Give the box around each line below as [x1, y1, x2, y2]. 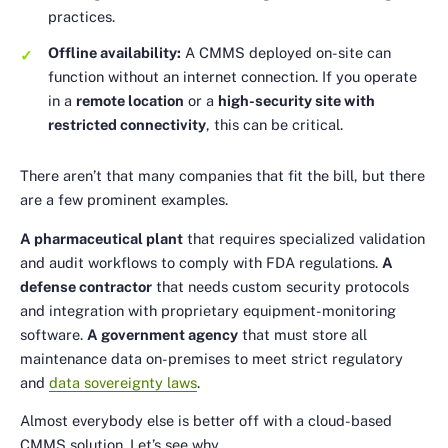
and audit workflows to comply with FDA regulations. [20, 253, 382, 271]
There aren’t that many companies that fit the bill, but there [20, 167, 425, 185]
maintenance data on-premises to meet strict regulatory [20, 349, 403, 367]
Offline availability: [48, 44, 181, 62]
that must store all [238, 325, 367, 343]
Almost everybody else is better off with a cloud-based [20, 412, 392, 430]
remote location [76, 92, 184, 110]
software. [20, 325, 87, 343]
